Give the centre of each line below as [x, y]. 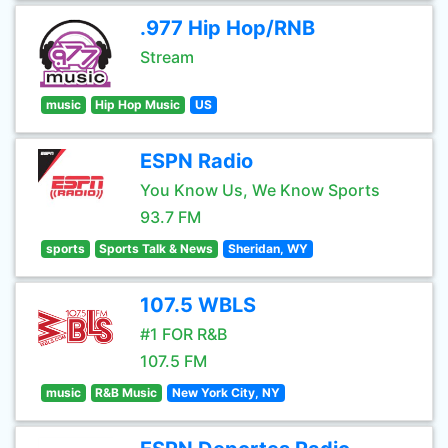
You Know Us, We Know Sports [260, 190]
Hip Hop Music [138, 104]
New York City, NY [225, 392]
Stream [167, 57]
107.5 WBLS [198, 305]
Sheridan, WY [267, 248]
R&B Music [126, 392]
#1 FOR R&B [183, 334]
